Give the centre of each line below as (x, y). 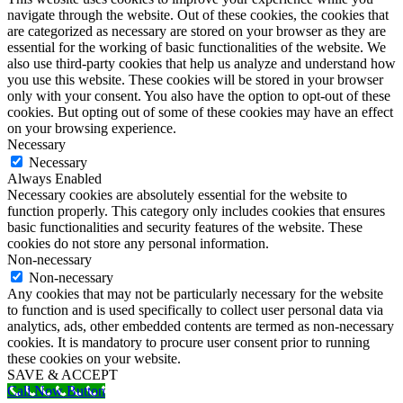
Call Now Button (56, 391)
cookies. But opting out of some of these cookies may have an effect (200, 112)
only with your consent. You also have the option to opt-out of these (199, 96)
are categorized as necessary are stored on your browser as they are (197, 31)
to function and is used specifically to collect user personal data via (195, 310)
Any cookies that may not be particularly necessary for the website (195, 294)
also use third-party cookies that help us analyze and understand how (201, 64)
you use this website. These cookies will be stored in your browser (195, 80)
